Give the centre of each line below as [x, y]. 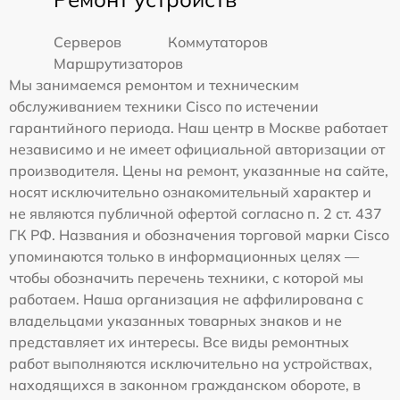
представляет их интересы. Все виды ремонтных [179, 342]
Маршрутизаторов [118, 63]
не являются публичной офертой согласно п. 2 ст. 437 [196, 213]
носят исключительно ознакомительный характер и [190, 192]
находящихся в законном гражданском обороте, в [185, 384]
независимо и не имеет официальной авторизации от [197, 149]
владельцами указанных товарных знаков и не [175, 320]
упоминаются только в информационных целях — [184, 256]
